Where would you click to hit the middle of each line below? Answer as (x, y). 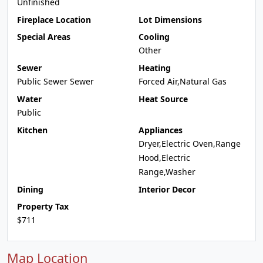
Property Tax (43, 206)
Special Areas (44, 37)
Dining (30, 189)
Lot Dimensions (170, 20)
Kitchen (32, 130)
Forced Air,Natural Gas (183, 81)
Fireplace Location (54, 20)
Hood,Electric (164, 158)
